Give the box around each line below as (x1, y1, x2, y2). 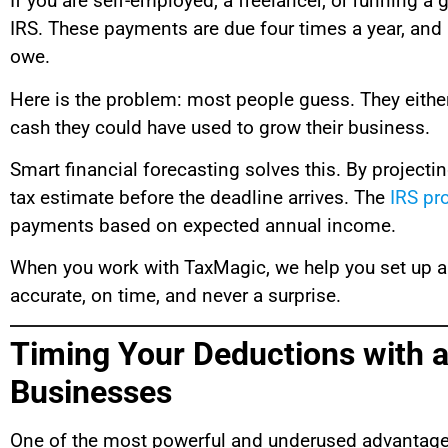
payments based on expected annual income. (10, 214, 396, 238)
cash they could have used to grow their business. (10, 115, 430, 139)
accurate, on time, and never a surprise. (10, 284, 341, 308)
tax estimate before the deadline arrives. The (10, 186, 390, 210)
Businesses (10, 372, 172, 411)
